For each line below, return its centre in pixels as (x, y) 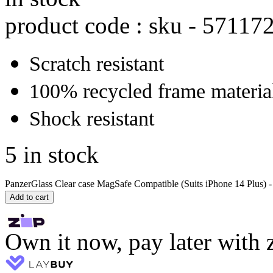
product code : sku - (104, 25)
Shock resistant (92, 119)
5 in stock (52, 154)
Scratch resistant (97, 64)
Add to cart (29, 197)
